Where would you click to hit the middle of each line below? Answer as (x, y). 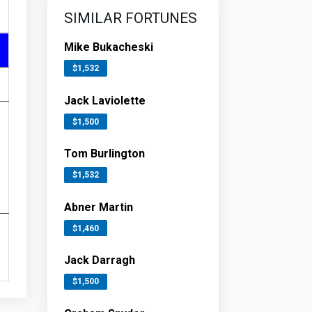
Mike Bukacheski (108, 47)
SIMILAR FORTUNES (130, 18)
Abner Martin (98, 207)
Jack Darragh (99, 260)
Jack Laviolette (104, 100)
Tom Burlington (104, 154)
